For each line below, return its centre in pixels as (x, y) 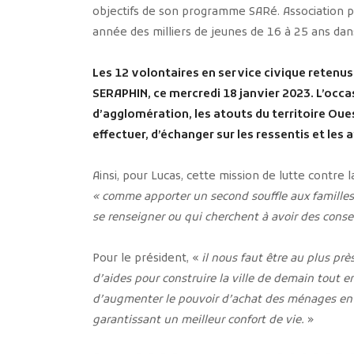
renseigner (136, 217)
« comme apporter (141, 197)
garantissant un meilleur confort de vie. (198, 320)
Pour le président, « (147, 258)
